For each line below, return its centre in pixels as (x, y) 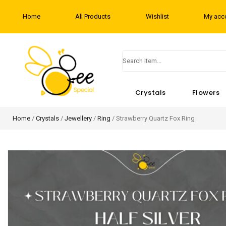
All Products (93, 16)
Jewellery (78, 118)
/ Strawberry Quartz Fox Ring (153, 118)
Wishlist (157, 16)
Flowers (206, 93)
